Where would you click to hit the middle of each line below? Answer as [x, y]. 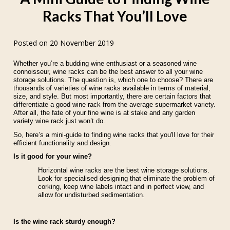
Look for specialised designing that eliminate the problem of [127, 178]
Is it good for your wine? [53, 157]
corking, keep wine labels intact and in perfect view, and [121, 186]
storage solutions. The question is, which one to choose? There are [113, 80]
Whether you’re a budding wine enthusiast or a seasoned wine [105, 64]
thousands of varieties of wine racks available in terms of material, [112, 88]
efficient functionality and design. [63, 143]
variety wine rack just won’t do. [60, 121]
